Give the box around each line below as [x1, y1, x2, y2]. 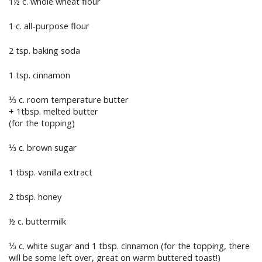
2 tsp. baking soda [9, 44, 80, 56]
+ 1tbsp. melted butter [9, 105, 98, 117]
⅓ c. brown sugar [9, 142, 77, 154]
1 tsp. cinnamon [9, 68, 70, 81]
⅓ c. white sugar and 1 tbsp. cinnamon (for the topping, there [9, 240, 250, 252]
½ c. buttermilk [9, 215, 66, 227]
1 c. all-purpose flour [9, 19, 89, 32]
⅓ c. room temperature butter [9, 93, 129, 105]
